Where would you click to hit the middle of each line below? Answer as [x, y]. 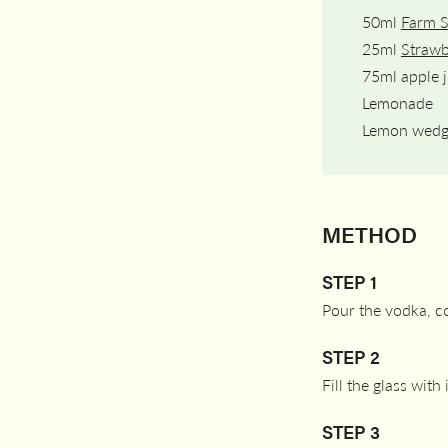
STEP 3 [351, 431]
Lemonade [397, 102]
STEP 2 [351, 356]
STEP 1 [349, 281]
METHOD [369, 233]
